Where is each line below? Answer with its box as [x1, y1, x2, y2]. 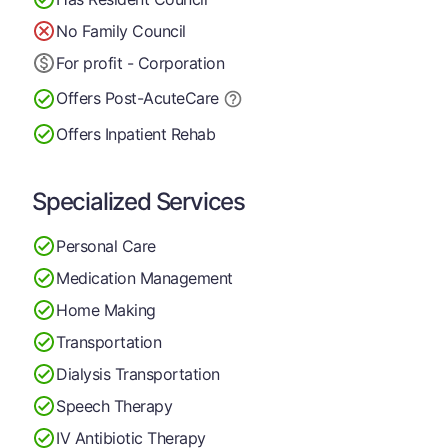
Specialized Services [32, 187, 245, 216]
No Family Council [56, 20, 186, 41]
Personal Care [56, 235, 156, 256]
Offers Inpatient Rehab [56, 123, 216, 144]
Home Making [56, 299, 156, 320]
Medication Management [56, 267, 233, 288]
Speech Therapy [56, 395, 173, 416]
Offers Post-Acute [56, 88, 185, 108]
